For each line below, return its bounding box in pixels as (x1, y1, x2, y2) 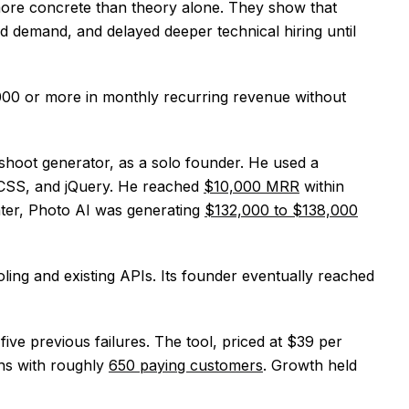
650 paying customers (109, 356, 263, 374)
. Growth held (263, 356, 357, 374)
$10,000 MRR (204, 177, 299, 195)
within (299, 177, 344, 195)
